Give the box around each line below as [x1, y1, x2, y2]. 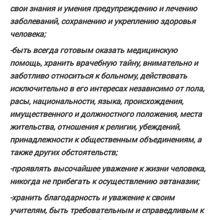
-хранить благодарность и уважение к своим [10, 192, 174, 202]
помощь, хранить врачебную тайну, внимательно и [10, 57, 198, 68]
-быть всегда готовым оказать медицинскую [10, 45, 177, 55]
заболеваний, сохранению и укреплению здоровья [10, 16, 195, 26]
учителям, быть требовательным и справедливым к [10, 205, 203, 215]
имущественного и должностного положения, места [10, 109, 202, 119]
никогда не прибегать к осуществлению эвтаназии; [10, 176, 199, 186]
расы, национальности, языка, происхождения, [10, 96, 183, 106]
